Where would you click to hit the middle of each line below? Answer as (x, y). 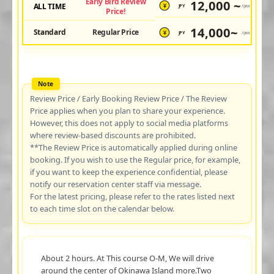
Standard (50, 32)
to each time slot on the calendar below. (102, 208)
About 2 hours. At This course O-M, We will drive (127, 258)
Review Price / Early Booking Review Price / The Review (128, 98)
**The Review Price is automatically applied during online (133, 147)
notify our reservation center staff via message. (115, 184)
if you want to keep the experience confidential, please (128, 172)
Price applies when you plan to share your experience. (127, 110)
